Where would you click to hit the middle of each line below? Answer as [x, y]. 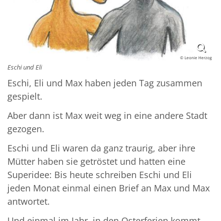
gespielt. [25, 96]
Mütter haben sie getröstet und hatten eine [96, 162]
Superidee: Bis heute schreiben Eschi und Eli [100, 175]
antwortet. [29, 202]
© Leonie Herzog [196, 58]
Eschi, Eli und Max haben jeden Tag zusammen [105, 83]
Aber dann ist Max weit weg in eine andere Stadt [107, 116]
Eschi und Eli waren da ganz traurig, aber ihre [101, 148]
